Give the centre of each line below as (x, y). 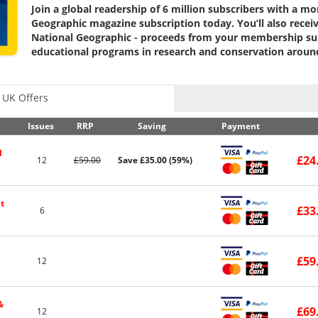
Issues (41, 126)
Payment (241, 126)
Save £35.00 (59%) (155, 160)
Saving (152, 126)
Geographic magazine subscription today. (134, 23)
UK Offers (25, 98)
